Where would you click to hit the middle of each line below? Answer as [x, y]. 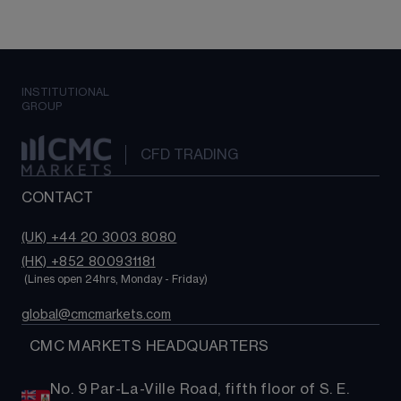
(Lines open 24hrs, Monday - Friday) [116, 279]
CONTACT [57, 197]
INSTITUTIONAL [65, 92]
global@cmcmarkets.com [96, 315]
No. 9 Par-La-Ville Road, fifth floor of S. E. [200, 389]
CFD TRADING [189, 155]
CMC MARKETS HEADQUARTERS [149, 346]
